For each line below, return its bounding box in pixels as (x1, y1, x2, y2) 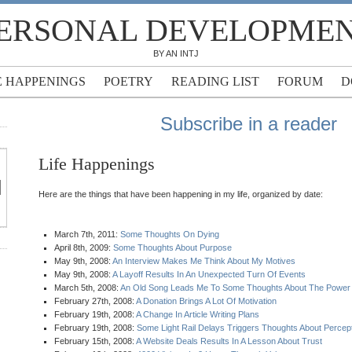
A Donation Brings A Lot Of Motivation (136, 296, 277, 306)
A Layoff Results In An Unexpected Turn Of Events (112, 269, 306, 279)
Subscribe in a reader (160, 113, 337, 134)
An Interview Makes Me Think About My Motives (112, 256, 295, 266)
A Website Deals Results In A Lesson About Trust (136, 336, 322, 346)
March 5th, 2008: (54, 283, 120, 292)
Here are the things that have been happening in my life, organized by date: (38, 189, 323, 199)
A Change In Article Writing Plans (136, 310, 259, 319)
